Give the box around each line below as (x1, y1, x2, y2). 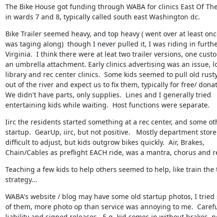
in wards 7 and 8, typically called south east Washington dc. (5, 12, 200, 21)
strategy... (5, 174, 37, 184)
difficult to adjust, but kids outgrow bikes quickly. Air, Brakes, (5, 137, 204, 147)
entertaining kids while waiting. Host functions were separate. (5, 100, 210, 109)
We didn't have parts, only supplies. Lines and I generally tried (5, 90, 211, 99)
